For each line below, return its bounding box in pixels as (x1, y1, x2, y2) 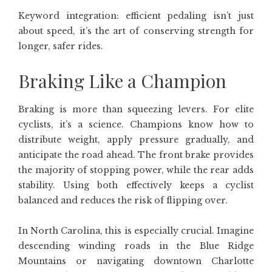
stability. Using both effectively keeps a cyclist (18, 180, 254, 191)
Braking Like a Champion (18, 69, 226, 93)
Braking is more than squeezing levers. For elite (18, 104, 254, 115)
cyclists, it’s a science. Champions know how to (18, 119, 254, 130)
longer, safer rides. (18, 41, 103, 52)
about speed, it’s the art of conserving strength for (18, 25, 254, 36)
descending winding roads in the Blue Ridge (18, 240, 254, 251)
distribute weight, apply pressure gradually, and (18, 134, 254, 145)
